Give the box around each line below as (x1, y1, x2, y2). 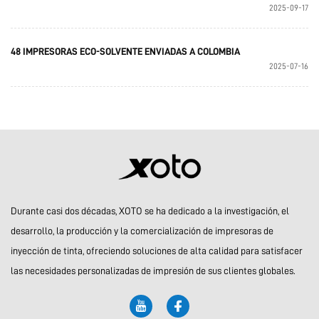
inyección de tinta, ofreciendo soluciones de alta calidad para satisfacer (11, 245, 303, 256)
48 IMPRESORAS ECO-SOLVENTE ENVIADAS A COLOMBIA (11, 46, 240, 56)
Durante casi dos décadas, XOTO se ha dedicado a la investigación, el (11, 205, 289, 216)
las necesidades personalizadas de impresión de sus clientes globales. (11, 265, 296, 276)
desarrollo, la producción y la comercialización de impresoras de (11, 225, 273, 236)
